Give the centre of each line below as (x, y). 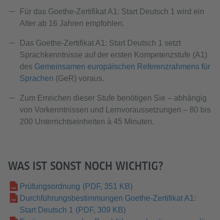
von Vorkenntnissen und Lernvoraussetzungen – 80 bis (115, 110)
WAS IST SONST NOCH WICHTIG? (85, 166)
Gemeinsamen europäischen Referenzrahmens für (122, 67)
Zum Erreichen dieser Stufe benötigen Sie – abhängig (113, 98)
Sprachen (37, 78)
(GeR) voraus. (79, 78)
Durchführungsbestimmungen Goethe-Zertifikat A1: (108, 198)
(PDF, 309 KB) (100, 210)
